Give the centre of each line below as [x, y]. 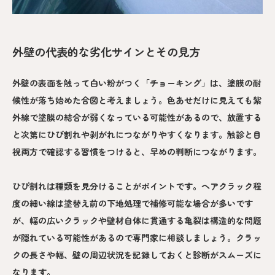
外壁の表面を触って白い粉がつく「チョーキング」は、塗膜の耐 [137, 83]
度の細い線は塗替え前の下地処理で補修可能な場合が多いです [133, 203]
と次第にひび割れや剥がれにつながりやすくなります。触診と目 [137, 134]
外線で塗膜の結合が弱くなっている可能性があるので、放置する [137, 117]
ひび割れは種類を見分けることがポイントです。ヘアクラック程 [137, 186]
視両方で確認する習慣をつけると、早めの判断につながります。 [137, 151]
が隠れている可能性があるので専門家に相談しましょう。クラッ [137, 237]
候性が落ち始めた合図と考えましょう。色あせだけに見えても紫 [137, 100]
